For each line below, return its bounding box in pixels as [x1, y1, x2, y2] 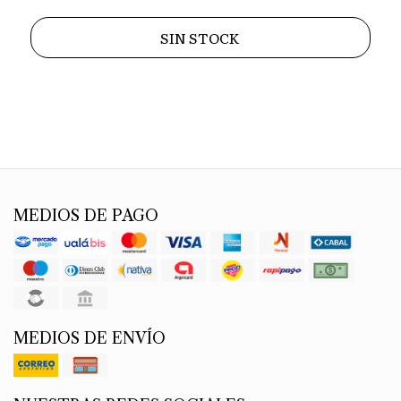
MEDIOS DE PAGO [13, 205, 158, 226]
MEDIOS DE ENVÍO [13, 328, 166, 348]
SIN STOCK [160, 26, 241, 48]
